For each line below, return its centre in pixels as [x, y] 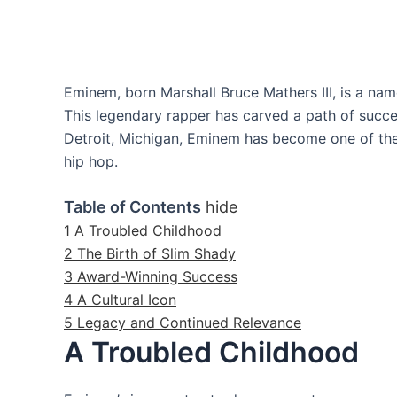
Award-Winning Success [157, 276]
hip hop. [91, 162]
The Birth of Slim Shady [156, 253]
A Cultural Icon [127, 299]
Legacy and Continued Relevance [189, 322]
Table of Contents [132, 206]
